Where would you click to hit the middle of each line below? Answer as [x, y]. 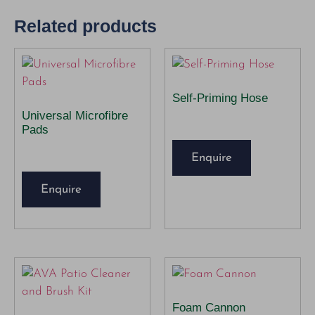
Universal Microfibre [75, 115]
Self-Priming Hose [220, 98]
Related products [85, 26]
